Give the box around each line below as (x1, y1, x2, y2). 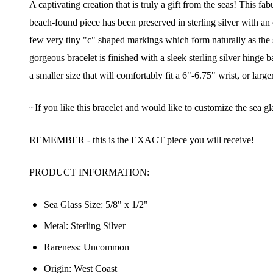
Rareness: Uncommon (44, 242, 129, 252)
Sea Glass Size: (44, 199, 105, 210)
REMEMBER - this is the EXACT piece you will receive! (29, 135, 254, 145)
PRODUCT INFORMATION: (29, 167, 149, 177)
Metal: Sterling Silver (44, 221, 126, 231)
